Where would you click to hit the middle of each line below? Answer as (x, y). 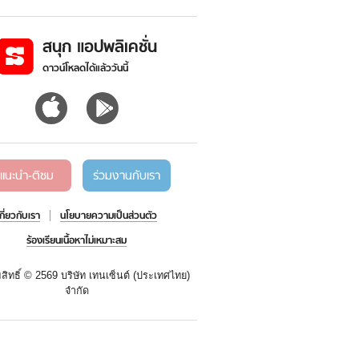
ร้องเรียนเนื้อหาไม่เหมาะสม (77, 241)
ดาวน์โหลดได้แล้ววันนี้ (86, 69)
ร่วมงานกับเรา (126, 176)
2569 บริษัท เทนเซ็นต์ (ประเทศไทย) (112, 275)
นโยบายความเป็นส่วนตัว (108, 216)
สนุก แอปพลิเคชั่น (100, 47)
